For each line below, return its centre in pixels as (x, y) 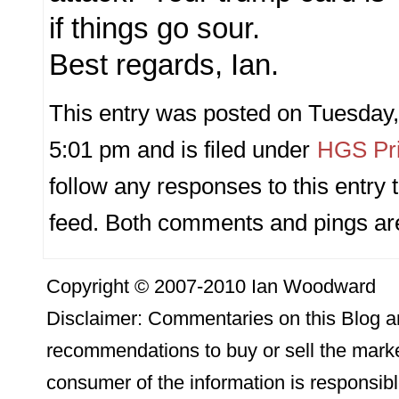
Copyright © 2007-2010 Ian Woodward (212, 287)
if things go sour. (159, 29)
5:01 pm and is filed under (183, 149)
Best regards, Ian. (164, 65)
